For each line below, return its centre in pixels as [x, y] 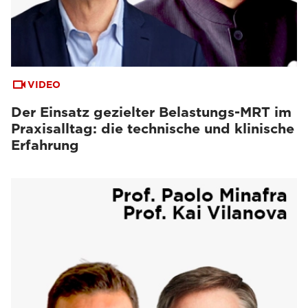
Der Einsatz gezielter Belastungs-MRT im [151, 112]
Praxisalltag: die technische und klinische [153, 129]
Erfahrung [45, 145]
